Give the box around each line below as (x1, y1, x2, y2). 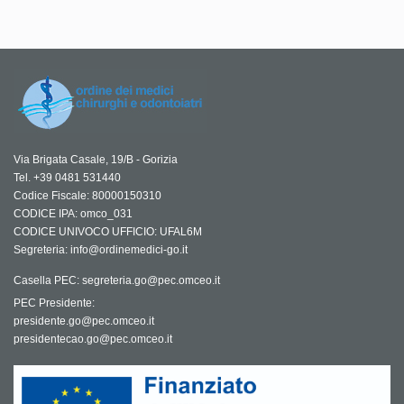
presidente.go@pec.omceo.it (14, 315, 154, 328)
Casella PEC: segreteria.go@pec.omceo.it (14, 274, 220, 288)
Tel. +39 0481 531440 (14, 171, 121, 185)
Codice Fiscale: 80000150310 (14, 189, 161, 203)
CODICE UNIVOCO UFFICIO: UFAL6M (14, 225, 202, 239)
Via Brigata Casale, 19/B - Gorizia (14, 153, 178, 167)
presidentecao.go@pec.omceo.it (14, 333, 172, 346)
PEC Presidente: (14, 297, 95, 310)
